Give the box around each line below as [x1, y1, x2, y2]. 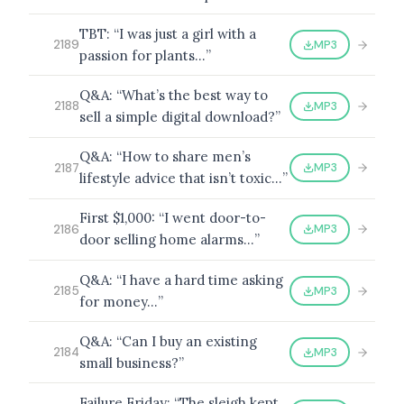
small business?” [79, 353, 184, 372]
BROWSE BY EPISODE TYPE [36, 71, 186, 84]
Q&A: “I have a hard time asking [79, 271, 283, 289]
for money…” [79, 292, 163, 310]
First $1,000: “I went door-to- [79, 209, 266, 227]
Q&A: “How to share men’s [79, 148, 251, 166]
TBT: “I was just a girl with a [79, 24, 256, 42]
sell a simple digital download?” [79, 107, 280, 125]
